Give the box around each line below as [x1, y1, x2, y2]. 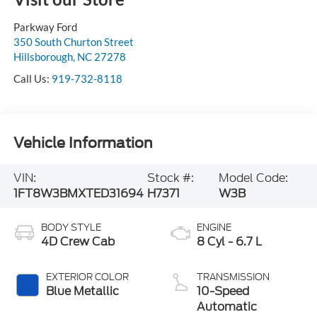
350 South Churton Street [13, 35, 134, 48]
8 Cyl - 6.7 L [197, 233, 262, 250]
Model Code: [218, 169, 288, 186]
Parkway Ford [13, 20, 77, 33]
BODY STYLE [40, 220, 101, 234]
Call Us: [13, 71, 52, 85]
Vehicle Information [13, 134, 153, 152]
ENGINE [197, 220, 231, 234]
